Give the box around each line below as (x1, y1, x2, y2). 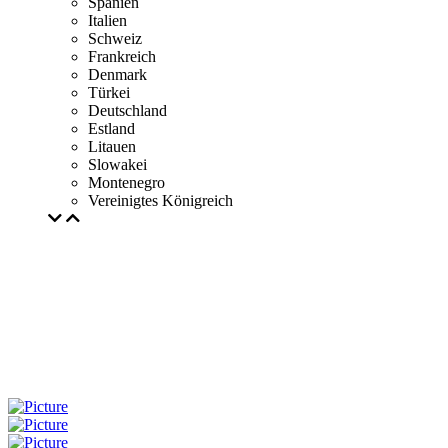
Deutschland (88, 102, 167, 119)
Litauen (88, 138, 136, 155)
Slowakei (88, 156, 147, 173)
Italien (88, 12, 127, 29)
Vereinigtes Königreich (88, 192, 233, 209)
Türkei (88, 84, 130, 101)
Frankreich (88, 48, 156, 65)
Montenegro (88, 174, 165, 191)
